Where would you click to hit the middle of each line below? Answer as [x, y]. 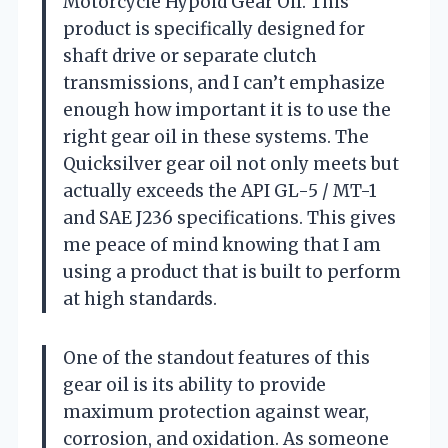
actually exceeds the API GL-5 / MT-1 [220, 190]
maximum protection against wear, [216, 411]
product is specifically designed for [214, 28]
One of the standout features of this [216, 357]
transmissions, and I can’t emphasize [224, 82]
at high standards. [140, 298]
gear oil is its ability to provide [194, 384]
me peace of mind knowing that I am [222, 244]
